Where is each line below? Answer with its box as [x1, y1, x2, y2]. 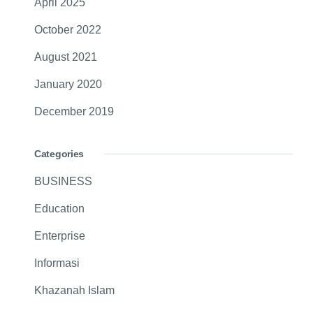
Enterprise [34, 230, 85, 242]
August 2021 [34, 51, 97, 64]
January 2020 [34, 78, 102, 91]
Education [34, 203, 85, 215]
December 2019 [34, 105, 114, 118]
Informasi [34, 257, 80, 270]
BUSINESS [34, 175, 92, 188]
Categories [34, 148, 85, 160]
